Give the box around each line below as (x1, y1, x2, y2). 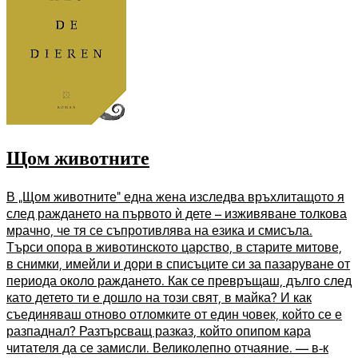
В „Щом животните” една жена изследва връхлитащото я (6, 188, 344, 205)
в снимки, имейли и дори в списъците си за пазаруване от (6, 255, 350, 272)
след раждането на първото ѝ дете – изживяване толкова (6, 205, 347, 222)
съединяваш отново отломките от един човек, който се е (6, 305, 342, 323)
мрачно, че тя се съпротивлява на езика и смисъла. (6, 221, 312, 239)
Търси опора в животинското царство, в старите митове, (6, 238, 342, 256)
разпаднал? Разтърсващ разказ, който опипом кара (6, 322, 311, 340)
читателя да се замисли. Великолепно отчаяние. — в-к (6, 339, 328, 356)
